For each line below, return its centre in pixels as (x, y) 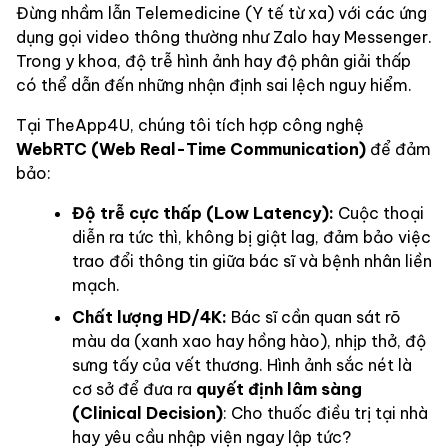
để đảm (398, 149)
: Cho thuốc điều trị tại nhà (325, 413)
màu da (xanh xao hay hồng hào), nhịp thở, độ (249, 341)
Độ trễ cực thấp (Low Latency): (203, 213)
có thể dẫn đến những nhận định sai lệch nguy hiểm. (214, 85)
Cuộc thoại (379, 213)
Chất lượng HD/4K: (149, 317)
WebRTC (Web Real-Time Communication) (191, 149)
